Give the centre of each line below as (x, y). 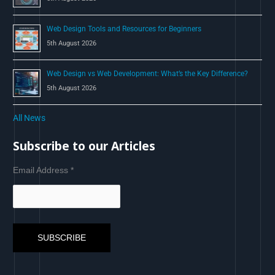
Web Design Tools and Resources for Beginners (124, 29)
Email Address (42, 170)
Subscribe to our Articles (84, 146)
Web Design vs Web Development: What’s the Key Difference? (148, 74)
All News (29, 118)
